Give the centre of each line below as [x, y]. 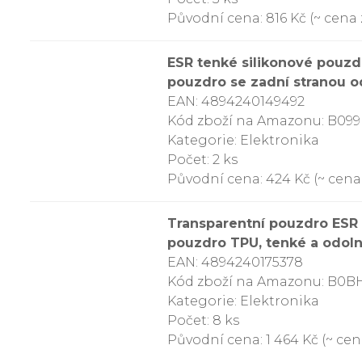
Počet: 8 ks [203, 320]
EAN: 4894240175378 [235, 262]
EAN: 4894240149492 [236, 101]
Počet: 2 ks [202, 160]
